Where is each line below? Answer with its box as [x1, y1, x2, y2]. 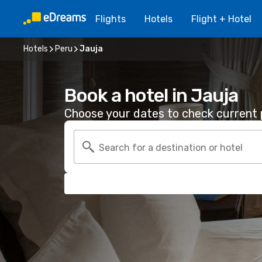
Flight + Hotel [191, 13, 251, 25]
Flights [95, 13, 126, 25]
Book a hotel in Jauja [64, 84, 238, 106]
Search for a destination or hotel [99, 142, 243, 153]
